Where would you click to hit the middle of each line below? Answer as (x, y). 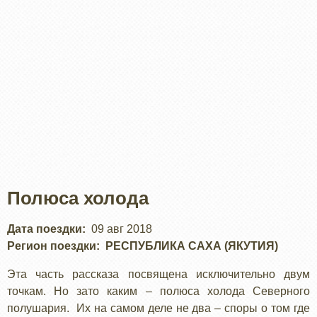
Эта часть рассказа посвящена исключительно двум (158, 274)
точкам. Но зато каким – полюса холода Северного (158, 291)
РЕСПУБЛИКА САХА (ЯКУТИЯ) (192, 246)
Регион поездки (52, 246)
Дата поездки (45, 229)
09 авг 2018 (122, 229)
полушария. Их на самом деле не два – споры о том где (158, 308)
